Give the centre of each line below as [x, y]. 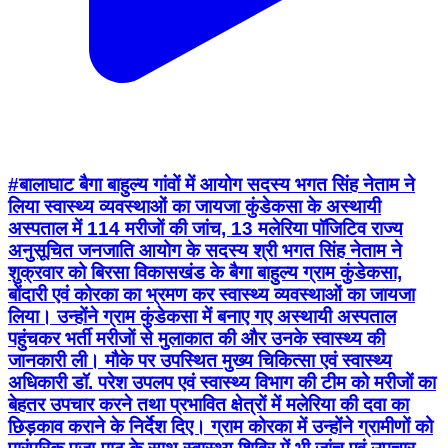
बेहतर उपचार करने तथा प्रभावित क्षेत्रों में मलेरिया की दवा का [208, 404]
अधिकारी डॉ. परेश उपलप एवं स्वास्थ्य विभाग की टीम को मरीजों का [222, 382]
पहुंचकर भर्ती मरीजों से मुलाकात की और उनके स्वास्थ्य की [196, 338]
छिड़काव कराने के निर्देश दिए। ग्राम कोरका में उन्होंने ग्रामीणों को [220, 426]
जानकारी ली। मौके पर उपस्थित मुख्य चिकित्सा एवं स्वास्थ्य [200, 360]
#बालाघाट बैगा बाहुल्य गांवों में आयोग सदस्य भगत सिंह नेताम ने [211, 184]
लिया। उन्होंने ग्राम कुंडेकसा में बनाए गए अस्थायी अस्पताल [202, 316]
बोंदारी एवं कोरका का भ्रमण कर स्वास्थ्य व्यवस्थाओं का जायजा [211, 294]
